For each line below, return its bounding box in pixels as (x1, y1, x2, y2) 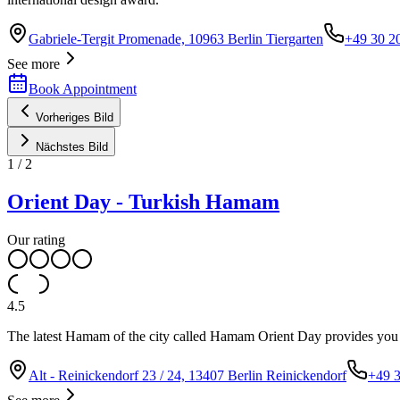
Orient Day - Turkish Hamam (7, 189, 279, 213)
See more (7, 55, 60, 71)
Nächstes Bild (36, 139, 108, 154)
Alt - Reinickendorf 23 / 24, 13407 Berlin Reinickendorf (29, 367, 346, 383)
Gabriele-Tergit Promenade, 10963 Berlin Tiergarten (29, 30, 323, 46)
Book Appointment (29, 80, 137, 96)
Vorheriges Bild (36, 110, 113, 124)
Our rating (7, 231, 65, 247)
